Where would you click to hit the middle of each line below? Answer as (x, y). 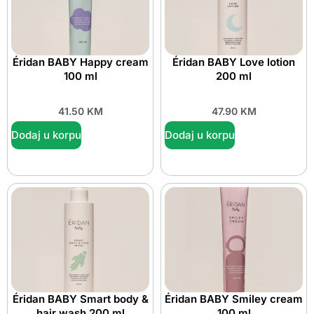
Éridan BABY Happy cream (80, 62)
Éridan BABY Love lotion (234, 62)
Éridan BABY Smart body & (80, 299)
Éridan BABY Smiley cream (234, 299)
